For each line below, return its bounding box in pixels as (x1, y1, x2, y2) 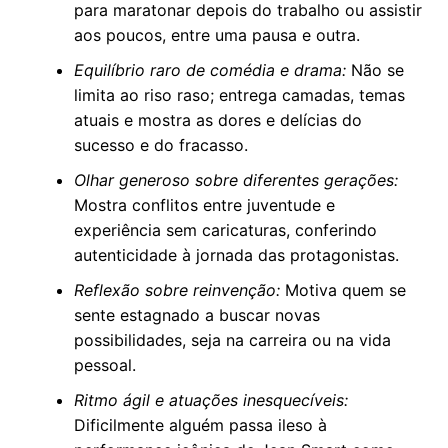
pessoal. (73, 355, 136, 376)
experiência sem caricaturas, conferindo (73, 220, 377, 241)
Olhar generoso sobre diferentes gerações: (73, 170, 398, 191)
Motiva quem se (279, 280, 406, 301)
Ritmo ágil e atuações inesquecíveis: (73, 390, 348, 411)
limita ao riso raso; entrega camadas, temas (73, 85, 405, 106)
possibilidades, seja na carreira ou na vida (73, 330, 391, 351)
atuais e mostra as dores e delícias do (73, 110, 362, 131)
